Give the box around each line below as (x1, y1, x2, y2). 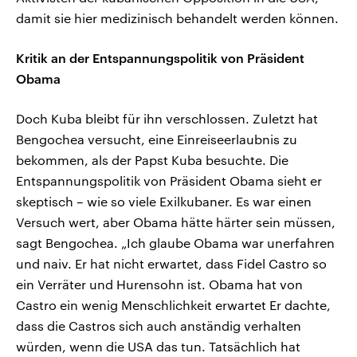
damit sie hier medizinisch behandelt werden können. (16, 10, 339, 26)
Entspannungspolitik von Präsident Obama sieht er (16, 173, 322, 189)
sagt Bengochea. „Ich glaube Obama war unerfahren (16, 235, 335, 251)
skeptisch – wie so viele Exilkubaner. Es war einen (16, 194, 312, 210)
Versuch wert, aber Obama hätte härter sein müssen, (16, 214, 335, 230)
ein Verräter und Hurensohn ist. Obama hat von (16, 277, 303, 292)
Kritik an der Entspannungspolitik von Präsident (16, 50, 304, 66)
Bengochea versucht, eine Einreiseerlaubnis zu (16, 131, 297, 147)
